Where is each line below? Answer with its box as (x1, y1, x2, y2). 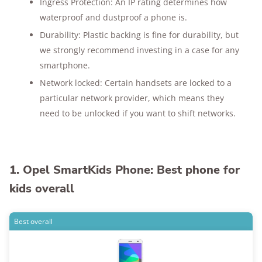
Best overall (14, 216, 53, 227)
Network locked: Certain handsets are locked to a (40, 77, 232, 89)
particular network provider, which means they (40, 92, 224, 104)
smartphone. (40, 60, 90, 71)
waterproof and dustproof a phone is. (40, 12, 187, 23)
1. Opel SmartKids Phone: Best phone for (9, 162, 240, 178)
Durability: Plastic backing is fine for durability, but (40, 29, 239, 41)
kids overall (9, 181, 74, 197)
